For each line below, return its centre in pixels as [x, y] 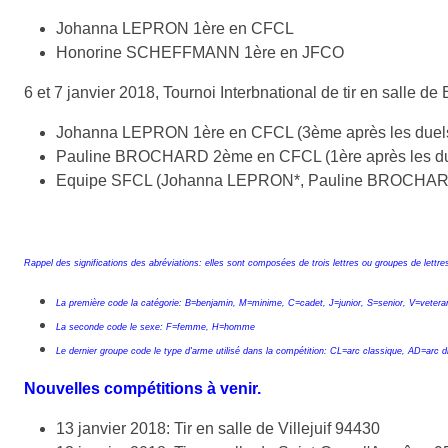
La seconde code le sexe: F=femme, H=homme [155, 326]
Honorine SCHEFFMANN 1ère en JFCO [200, 52]
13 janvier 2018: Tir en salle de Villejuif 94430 [218, 428]
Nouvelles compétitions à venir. [142, 388]
